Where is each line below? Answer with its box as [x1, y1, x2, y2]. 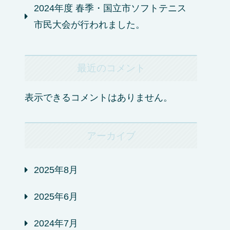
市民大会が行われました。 [34, 20, 145, 30]
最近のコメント [76, 63, 145, 74]
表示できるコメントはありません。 [25, 92, 172, 103]
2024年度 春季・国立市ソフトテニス [34, 3, 186, 14]
